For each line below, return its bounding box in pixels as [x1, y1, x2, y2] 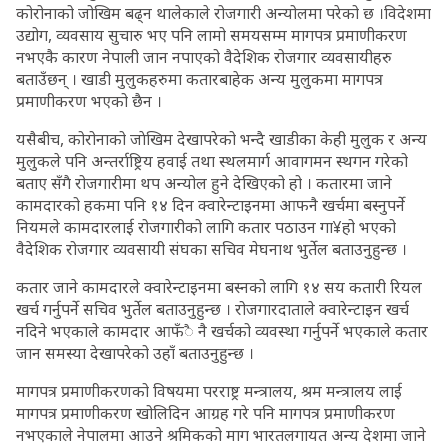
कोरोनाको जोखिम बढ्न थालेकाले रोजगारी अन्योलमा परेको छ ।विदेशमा [16, 2, 431, 24]
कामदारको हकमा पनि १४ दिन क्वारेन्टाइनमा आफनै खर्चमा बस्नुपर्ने [16, 194, 405, 216]
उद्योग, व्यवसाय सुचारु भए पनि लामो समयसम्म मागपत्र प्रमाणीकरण [16, 24, 407, 46]
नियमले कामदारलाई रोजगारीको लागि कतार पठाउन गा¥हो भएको [16, 216, 396, 238]
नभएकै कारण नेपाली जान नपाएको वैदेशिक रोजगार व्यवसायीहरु [16, 46, 392, 68]
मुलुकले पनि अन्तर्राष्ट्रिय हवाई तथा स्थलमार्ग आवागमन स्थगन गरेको [16, 150, 408, 172]
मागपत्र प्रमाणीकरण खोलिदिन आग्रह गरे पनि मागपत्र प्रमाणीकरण [16, 402, 395, 424]
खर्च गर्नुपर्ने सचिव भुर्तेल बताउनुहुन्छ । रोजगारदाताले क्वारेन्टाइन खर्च [16, 298, 409, 320]
